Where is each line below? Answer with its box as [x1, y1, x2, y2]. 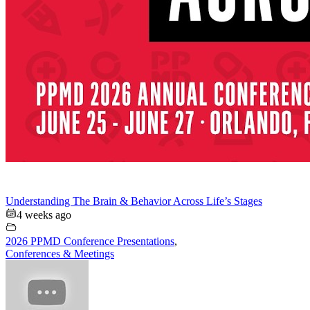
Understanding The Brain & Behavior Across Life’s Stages [6, 194, 262, 207]
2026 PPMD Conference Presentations [6, 235, 174, 247]
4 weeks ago [17, 208, 71, 221]
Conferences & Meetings [6, 247, 114, 259]
